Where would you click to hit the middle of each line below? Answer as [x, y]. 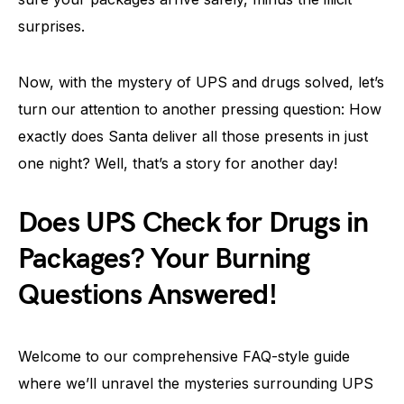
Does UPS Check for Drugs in [193, 223]
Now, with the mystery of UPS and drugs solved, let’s [201, 82]
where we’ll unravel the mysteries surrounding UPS [196, 383]
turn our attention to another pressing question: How [200, 109]
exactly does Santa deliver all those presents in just [193, 136]
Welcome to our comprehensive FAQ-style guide [184, 356]
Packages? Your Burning [164, 259]
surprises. [51, 26]
